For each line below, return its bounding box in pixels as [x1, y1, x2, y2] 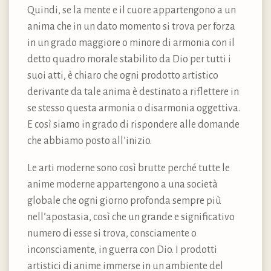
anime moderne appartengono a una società [27, 178, 218, 190]
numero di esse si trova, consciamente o [27, 227, 197, 239]
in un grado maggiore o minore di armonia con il [27, 37, 235, 48]
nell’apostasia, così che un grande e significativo [27, 211, 235, 223]
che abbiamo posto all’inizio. [27, 135, 152, 146]
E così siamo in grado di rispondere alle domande [27, 119, 240, 130]
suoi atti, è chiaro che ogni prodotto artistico [27, 70, 218, 81]
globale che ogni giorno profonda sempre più [27, 195, 221, 206]
